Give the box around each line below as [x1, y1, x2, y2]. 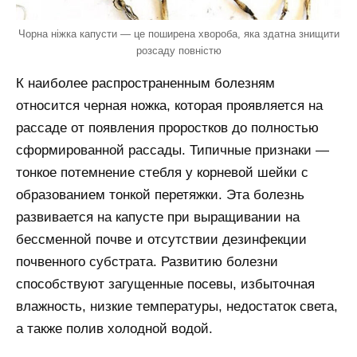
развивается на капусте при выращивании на [16, 209, 300, 225]
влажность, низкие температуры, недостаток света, [16, 298, 338, 314]
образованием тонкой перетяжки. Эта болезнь [16, 186, 304, 202]
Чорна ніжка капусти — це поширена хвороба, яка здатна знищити [18, 27, 339, 40]
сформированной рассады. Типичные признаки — [16, 142, 329, 158]
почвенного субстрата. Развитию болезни [16, 253, 278, 269]
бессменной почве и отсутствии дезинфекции [16, 231, 307, 247]
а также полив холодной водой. [16, 320, 213, 336]
